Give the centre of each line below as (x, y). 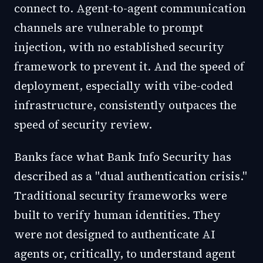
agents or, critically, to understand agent (125, 254)
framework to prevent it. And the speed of (129, 66)
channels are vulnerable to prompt (109, 28)
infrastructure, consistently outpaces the (125, 105)
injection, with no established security (119, 47)
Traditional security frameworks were (121, 195)
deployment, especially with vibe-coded (124, 86)
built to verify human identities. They (117, 215)
